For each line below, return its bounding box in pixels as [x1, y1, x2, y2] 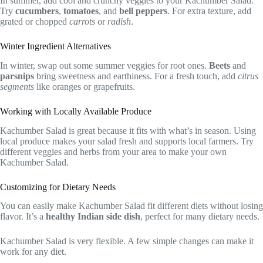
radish [107, 16, 131, 27]
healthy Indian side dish [46, 211, 140, 222]
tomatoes [63, 6, 99, 16]
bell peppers [119, 6, 167, 16]
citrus [238, 70, 258, 81]
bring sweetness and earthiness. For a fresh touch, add [34, 70, 238, 81]
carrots [69, 16, 95, 27]
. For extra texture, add [167, 6, 251, 16]
